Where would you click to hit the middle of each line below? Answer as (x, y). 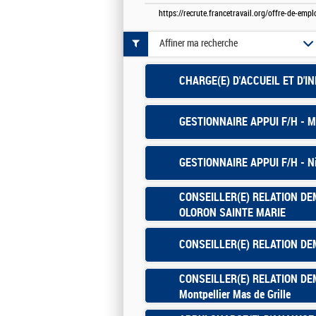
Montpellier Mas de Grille (235, 294)
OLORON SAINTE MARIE (232, 212)
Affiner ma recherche (199, 44)
